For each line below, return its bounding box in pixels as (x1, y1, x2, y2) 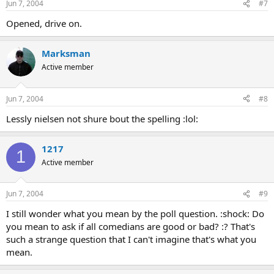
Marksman (42, 47, 91, 60)
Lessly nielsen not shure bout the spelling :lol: (6, 112, 198, 125)
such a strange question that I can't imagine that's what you (6, 233, 256, 246)
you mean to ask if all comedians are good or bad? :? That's (6, 220, 255, 233)
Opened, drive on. (6, 17, 82, 30)
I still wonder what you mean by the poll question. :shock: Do (6, 207, 264, 220)
